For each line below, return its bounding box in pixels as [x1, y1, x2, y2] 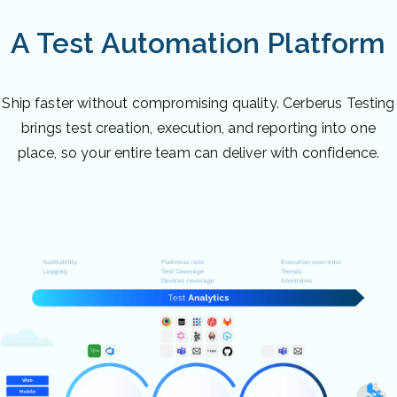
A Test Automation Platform [11, 26, 386, 59]
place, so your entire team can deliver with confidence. [17, 144, 380, 161]
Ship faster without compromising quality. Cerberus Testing [2, 94, 395, 112]
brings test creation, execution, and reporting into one [21, 119, 376, 136]
